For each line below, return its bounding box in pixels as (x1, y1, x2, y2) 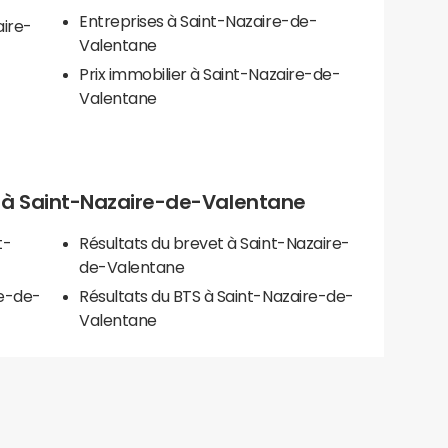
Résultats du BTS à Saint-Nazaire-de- (79, 288, 354, 305)
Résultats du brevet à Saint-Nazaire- (79, 235, 350, 252)
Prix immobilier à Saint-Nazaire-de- (79, 66, 341, 83)
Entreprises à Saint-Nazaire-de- (79, 13, 318, 30)
